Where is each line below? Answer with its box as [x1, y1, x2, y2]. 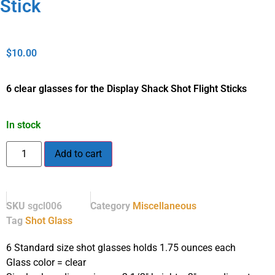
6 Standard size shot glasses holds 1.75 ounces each [6, 242, 236, 254]
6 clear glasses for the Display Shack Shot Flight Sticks [6, 83, 247, 95]
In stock [6, 118, 41, 131]
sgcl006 [28, 200, 62, 212]
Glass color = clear [6, 257, 86, 269]
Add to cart [55, 148, 103, 160]
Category [90, 200, 130, 212]
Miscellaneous [133, 200, 196, 212]
